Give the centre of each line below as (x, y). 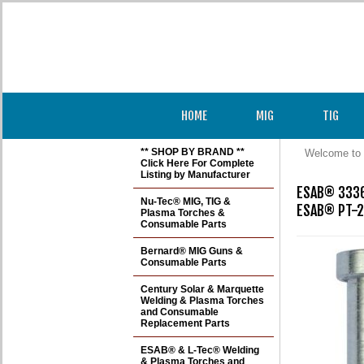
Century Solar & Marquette (202, 289)
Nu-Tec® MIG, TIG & (186, 201)
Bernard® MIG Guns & (192, 251)
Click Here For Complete (197, 163)
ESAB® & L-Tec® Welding (200, 350)
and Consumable (180, 312)
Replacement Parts (185, 323)
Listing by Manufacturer (195, 175)
